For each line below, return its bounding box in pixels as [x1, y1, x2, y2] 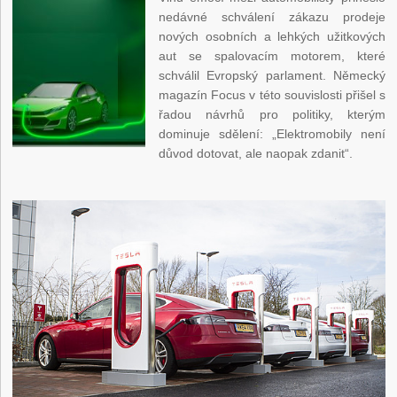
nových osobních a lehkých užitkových [159, 29, 385, 44]
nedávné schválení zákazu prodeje [159, 10, 385, 25]
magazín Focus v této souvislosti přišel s [159, 88, 385, 103]
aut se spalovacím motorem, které [159, 49, 385, 64]
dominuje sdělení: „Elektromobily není [159, 127, 385, 142]
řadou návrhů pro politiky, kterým [159, 107, 385, 122]
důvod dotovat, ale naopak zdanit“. [159, 146, 354, 161]
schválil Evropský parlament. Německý [159, 68, 385, 83]
